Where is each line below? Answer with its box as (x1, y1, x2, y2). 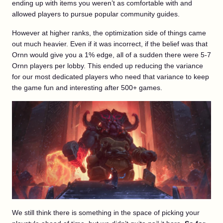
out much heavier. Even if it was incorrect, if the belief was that (12, 40, 208, 48)
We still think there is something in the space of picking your (12, 209, 200, 217)
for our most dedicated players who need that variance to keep (12, 73, 209, 81)
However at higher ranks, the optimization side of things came (12, 29, 206, 37)
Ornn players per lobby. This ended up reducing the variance (12, 62, 203, 70)
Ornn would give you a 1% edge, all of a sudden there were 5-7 (12, 51, 211, 59)
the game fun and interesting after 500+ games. (12, 84, 162, 92)
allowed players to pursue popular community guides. (12, 10, 180, 18)
